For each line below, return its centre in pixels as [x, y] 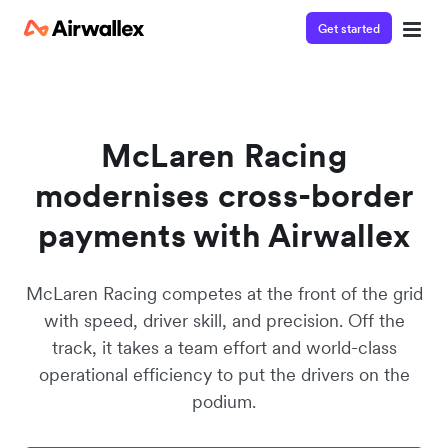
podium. [224, 401]
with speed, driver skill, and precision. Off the [224, 320]
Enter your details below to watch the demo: [172, 133]
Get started [349, 28]
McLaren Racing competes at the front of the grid [224, 293]
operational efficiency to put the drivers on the [224, 374]
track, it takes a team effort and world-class [224, 347]
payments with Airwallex [224, 235]
